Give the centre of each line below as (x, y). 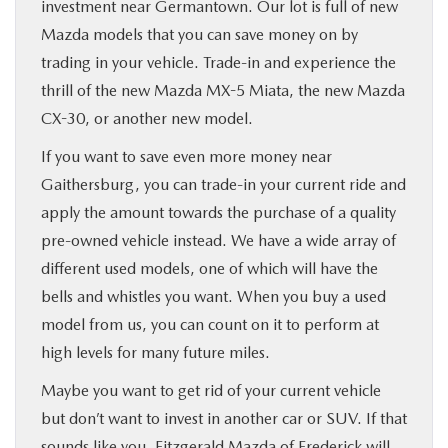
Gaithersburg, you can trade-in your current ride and (223, 184)
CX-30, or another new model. (147, 118)
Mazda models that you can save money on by (199, 34)
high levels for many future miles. (155, 352)
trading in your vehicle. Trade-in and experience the (218, 62)
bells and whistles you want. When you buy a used (213, 296)
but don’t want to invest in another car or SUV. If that (224, 418)
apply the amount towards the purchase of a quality (218, 212)
